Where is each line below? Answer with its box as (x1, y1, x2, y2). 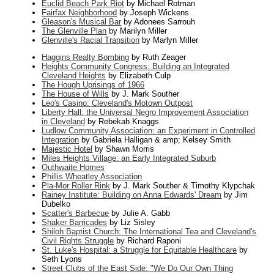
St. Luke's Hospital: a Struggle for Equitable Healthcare (42, 245, 237, 255)
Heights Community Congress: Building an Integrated (42, 62, 230, 72)
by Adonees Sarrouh (121, 17, 196, 27)
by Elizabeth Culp (106, 71, 171, 81)
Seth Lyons (42, 254, 83, 264)
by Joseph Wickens (117, 8, 190, 18)
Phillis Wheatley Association (42, 172, 143, 182)
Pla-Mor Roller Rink (42, 181, 111, 191)
